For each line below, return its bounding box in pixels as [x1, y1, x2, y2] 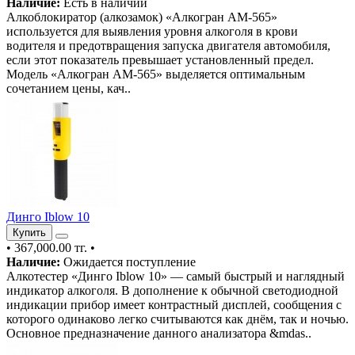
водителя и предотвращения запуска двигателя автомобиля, [6, 38, 330, 52]
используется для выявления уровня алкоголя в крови [6, 24, 298, 38]
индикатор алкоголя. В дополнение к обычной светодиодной [6, 283, 338, 297]
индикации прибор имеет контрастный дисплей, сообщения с [6, 297, 342, 311]
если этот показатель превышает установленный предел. [6, 52, 314, 67]
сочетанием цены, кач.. [6, 81, 131, 95]
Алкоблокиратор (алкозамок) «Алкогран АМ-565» [6, 10, 277, 24]
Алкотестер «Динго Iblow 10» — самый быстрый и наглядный [6, 269, 345, 283]
